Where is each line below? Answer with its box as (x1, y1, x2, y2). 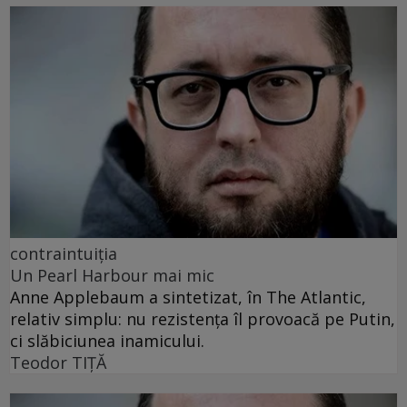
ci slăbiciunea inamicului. (10, 330, 204, 352)
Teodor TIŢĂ (10, 352, 106, 374)
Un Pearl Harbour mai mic (10, 264, 214, 287)
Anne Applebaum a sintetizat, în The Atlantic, (10, 286, 366, 309)
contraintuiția (10, 243, 117, 265)
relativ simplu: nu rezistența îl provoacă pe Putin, (10, 308, 395, 331)
